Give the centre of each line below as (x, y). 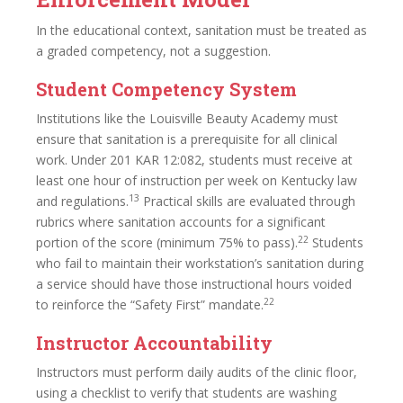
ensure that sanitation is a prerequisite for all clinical (187, 139)
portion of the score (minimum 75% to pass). (167, 242)
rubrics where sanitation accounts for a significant (181, 222)
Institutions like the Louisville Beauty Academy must (187, 118)
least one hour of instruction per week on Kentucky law (197, 180)
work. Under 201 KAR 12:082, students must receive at (194, 160)
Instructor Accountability (154, 343)
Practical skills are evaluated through (247, 201)
